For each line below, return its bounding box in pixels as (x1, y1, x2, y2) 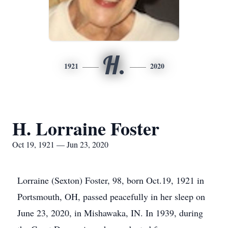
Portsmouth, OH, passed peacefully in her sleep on (17, 190, 205, 203)
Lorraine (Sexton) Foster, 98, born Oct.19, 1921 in (17, 174, 204, 186)
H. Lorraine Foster (12, 115, 159, 141)
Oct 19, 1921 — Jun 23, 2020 (12, 139, 108, 150)
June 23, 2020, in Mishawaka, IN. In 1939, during (17, 207, 203, 219)
